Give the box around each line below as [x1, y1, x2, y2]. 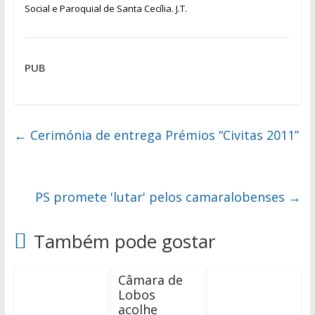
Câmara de [117, 271, 183, 288]
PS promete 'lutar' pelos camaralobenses [35, 188, 289, 205]
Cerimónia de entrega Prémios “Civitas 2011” [26, 127, 299, 143]
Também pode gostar [33, 229, 215, 254]
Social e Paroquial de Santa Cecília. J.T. [24, 2, 187, 15]
